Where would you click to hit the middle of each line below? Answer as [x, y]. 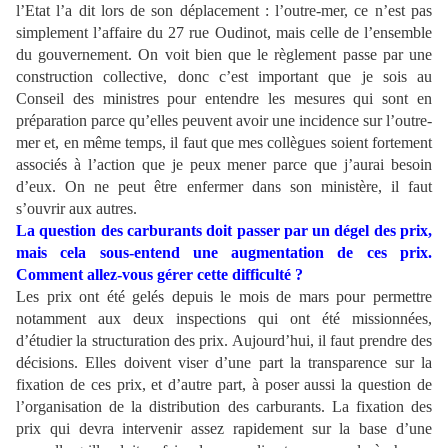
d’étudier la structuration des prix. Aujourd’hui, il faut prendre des [224, 341]
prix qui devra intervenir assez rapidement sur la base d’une [224, 429]
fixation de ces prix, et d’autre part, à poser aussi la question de [224, 385]
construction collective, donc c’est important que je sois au [224, 77]
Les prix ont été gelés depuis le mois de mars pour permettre [224, 297]
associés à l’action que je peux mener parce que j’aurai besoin [224, 165]
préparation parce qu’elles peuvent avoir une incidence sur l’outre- [224, 121]
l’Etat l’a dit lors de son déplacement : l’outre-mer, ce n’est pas [224, 11]
